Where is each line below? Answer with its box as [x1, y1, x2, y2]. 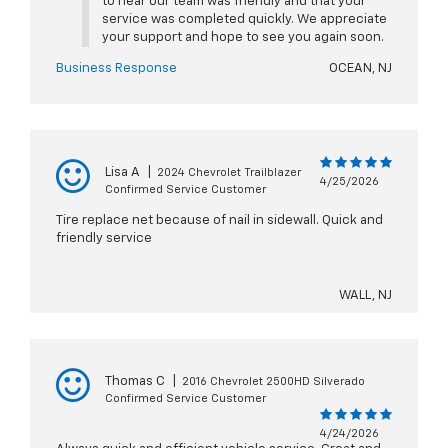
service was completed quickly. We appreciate [101, 13, 387, 27]
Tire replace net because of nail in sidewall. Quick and [56, 214, 383, 228]
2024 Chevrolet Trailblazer [157, 167, 301, 179]
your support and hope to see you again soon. [101, 31, 384, 45]
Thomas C [105, 375, 165, 389]
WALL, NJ [339, 289, 392, 303]
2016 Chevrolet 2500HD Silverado [182, 376, 365, 388]
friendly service [56, 232, 152, 246]
